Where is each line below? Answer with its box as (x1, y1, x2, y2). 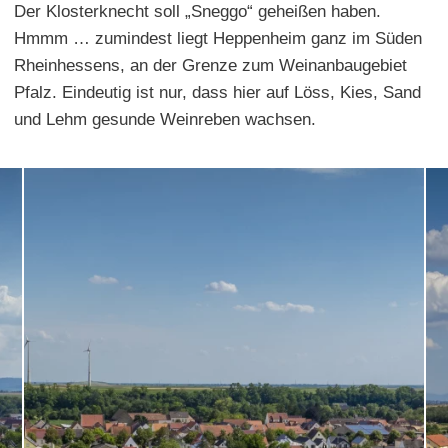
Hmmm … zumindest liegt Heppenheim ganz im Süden (14, 28, 422, 48)
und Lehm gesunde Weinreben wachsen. (14, 109, 316, 129)
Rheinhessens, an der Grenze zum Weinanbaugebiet (14, 55, 407, 75)
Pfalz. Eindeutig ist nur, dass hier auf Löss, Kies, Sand (14, 82, 421, 102)
